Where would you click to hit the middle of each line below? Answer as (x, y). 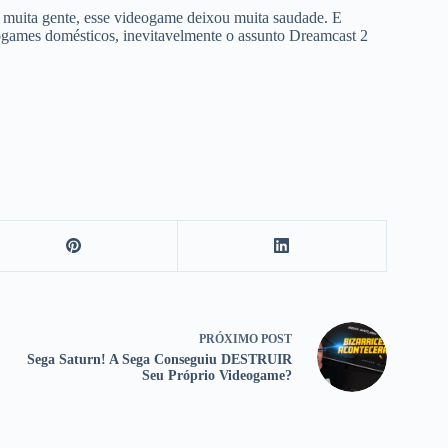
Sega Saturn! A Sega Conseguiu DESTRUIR (159, 360)
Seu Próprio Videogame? (216, 376)
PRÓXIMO (229, 339)
